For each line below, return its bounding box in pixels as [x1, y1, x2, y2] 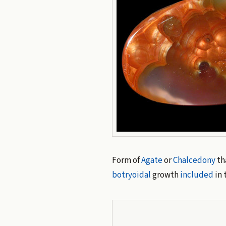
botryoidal [111, 169, 151, 182]
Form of [111, 154, 141, 167]
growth [150, 169, 180, 182]
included [180, 169, 213, 182]
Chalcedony [173, 154, 215, 167]
